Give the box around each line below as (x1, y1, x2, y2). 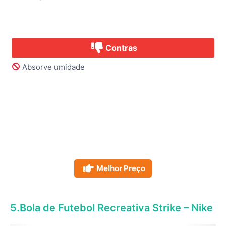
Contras (105, 42, 137, 53)
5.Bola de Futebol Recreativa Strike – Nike (10, 201, 213, 214)
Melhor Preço (96, 163, 145, 173)
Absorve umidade (20, 62, 85, 72)
